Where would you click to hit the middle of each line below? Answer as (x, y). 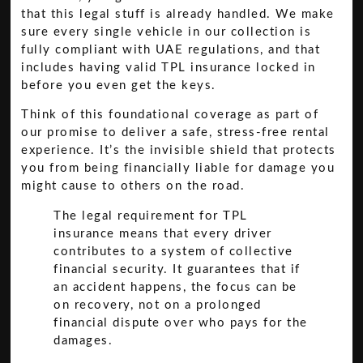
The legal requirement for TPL (151, 216)
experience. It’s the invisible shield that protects (179, 151)
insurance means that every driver (163, 234)
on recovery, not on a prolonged (158, 305)
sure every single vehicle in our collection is (167, 32)
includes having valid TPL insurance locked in (169, 68)
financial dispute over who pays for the (181, 323)
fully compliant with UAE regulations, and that (171, 50)
